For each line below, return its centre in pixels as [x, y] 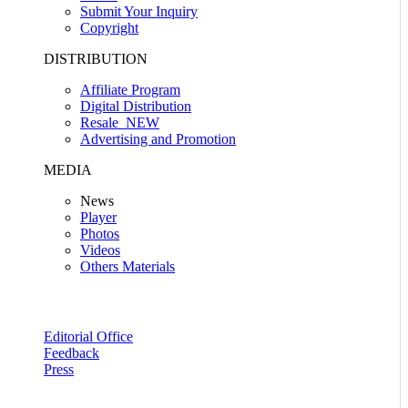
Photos [100, 234]
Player [98, 217]
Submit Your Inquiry [139, 11]
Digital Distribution [136, 106]
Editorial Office [88, 337]
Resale [103, 122]
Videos [100, 250]
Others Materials [127, 266]
